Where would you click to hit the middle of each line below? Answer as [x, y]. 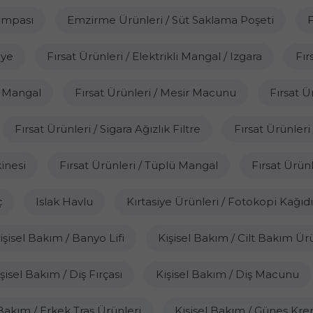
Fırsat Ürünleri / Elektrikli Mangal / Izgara [154, 56]
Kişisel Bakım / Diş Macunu [227, 274]
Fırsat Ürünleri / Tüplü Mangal [139, 165]
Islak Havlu [64, 202]
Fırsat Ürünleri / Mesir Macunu [155, 93]
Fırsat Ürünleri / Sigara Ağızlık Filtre [108, 129]
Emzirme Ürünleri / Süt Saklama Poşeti [170, 20]
